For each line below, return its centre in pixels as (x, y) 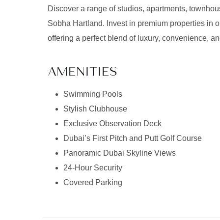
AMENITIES (82, 71)
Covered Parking (93, 182)
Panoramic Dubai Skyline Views (120, 153)
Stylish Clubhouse (95, 109)
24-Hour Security (93, 167)
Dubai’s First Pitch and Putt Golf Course (133, 138)
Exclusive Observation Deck (112, 123)
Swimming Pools (93, 94)
